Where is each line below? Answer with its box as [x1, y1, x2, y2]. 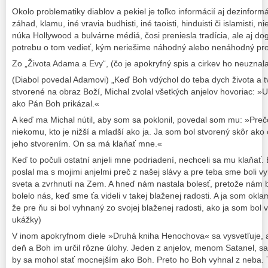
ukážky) [12, 215, 41, 225]
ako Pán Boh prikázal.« [12, 98, 99, 108]
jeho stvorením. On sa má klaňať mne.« [12, 139, 162, 149]
